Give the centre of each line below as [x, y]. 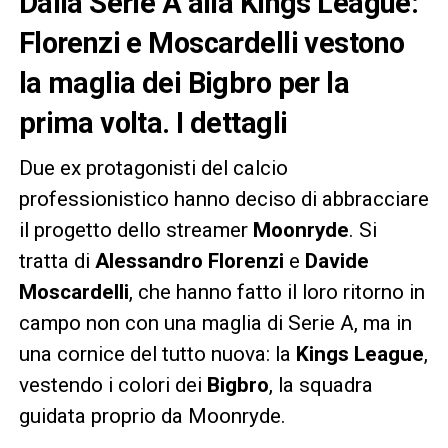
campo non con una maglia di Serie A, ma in [215, 322]
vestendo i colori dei [112, 384]
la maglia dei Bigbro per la [184, 82]
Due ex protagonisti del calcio [153, 167]
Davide [336, 260]
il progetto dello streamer [135, 229]
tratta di [56, 260]
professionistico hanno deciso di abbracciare [223, 198]
